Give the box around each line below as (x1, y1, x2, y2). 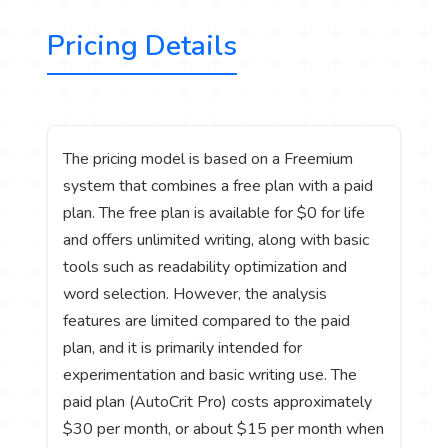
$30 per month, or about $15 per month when (63, 417, 385, 440)
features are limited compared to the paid (63, 309, 351, 332)
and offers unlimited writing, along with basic (63, 228, 370, 251)
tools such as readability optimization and (63, 255, 348, 278)
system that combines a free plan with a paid (63, 174, 374, 197)
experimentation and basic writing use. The (63, 363, 358, 386)
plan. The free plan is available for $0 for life (63, 201, 366, 224)
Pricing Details (47, 26, 238, 65)
